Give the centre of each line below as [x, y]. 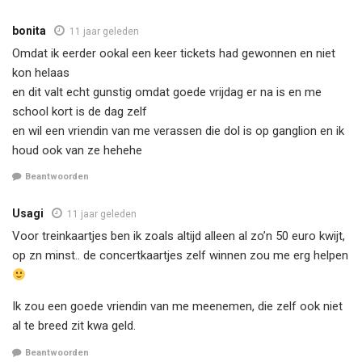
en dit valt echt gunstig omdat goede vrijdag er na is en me [167, 92]
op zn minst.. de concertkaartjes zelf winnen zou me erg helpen [180, 256]
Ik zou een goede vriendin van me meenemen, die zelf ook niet [177, 307]
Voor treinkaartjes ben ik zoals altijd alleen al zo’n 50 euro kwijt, [179, 236]
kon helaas [41, 72]
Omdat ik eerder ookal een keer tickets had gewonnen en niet [174, 53]
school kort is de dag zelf [80, 111]
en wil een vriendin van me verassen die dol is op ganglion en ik [178, 130]
